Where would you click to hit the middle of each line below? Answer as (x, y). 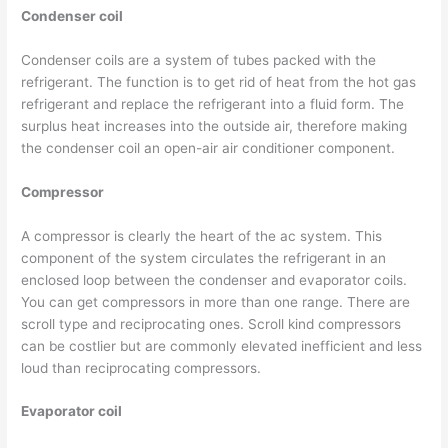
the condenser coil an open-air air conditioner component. (208, 147)
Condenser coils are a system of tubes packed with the (199, 59)
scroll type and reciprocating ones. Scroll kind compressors (211, 323)
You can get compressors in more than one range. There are (216, 301)
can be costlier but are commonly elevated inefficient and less (222, 345)
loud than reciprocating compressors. (141, 367)
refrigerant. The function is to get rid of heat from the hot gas (219, 81)
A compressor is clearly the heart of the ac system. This (202, 235)
